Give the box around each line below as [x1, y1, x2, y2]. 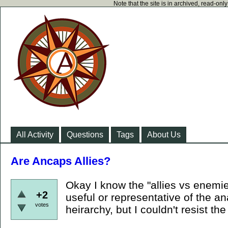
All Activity [16, 130, 53, 139]
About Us [147, 130, 181, 139]
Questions [67, 130, 103, 139]
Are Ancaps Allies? [11, 155, 110, 167]
